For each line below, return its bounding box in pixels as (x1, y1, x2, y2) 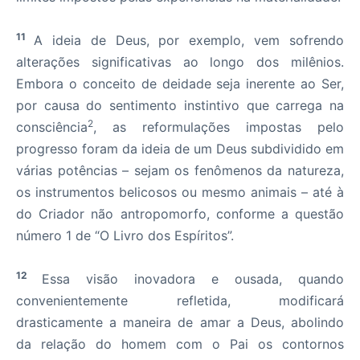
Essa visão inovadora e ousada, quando (42, 271, 344, 287)
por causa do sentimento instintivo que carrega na (16, 97, 344, 113)
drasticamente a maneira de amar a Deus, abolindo (16, 314, 344, 330)
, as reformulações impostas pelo (93, 119, 344, 135)
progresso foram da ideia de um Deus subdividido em (16, 141, 344, 157)
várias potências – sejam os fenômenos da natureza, (16, 162, 344, 178)
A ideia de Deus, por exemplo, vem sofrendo (33, 32, 344, 48)
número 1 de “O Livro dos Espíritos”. (16, 227, 234, 243)
